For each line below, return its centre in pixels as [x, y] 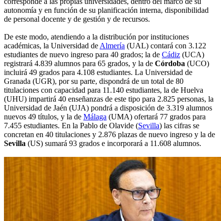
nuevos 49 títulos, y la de [44, 117]
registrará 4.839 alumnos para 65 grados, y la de [79, 64]
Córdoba [170, 64]
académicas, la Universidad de [52, 46]
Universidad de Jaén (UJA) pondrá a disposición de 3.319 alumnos [108, 108]
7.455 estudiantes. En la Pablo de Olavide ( [71, 126]
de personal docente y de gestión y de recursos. [77, 19]
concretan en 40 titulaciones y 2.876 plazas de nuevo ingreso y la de [110, 135]
